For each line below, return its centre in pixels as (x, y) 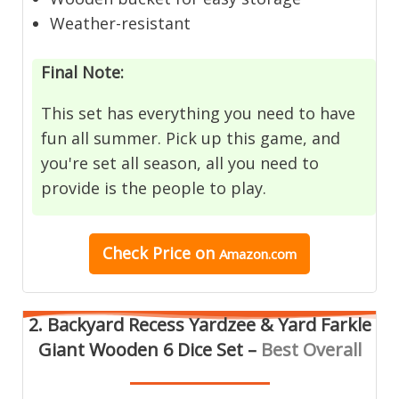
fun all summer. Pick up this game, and (191, 138)
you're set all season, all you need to (180, 163)
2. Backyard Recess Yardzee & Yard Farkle (199, 325)
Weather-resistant (121, 24)
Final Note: (83, 72)
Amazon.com (258, 254)
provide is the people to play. (154, 187)
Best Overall (311, 350)
